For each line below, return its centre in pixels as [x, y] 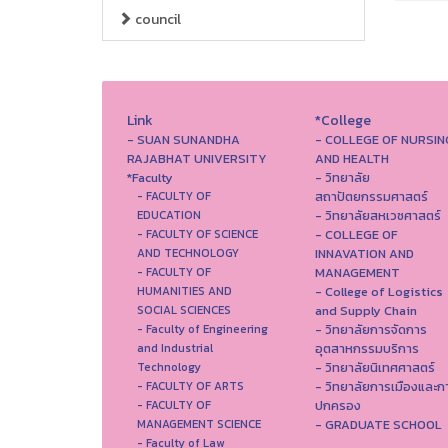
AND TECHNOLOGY [188, 253]
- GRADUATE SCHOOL [378, 424]
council [156, 19]
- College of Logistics [378, 291]
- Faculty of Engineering [202, 329]
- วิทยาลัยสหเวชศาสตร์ [377, 215]
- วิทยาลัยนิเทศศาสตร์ [374, 367]
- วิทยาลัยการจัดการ [370, 329]
